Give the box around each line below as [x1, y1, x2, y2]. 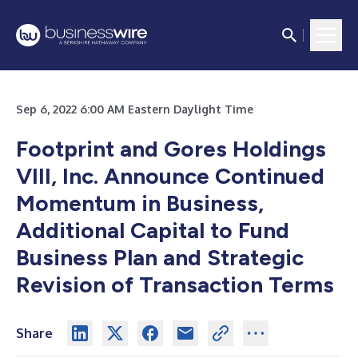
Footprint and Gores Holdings [16, 135, 326, 162]
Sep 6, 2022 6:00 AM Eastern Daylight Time [16, 102, 253, 116]
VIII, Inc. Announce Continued [16, 162, 324, 189]
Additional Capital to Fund [16, 217, 289, 244]
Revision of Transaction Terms [16, 271, 334, 298]
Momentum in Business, [16, 189, 264, 217]
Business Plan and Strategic [16, 244, 304, 271]
